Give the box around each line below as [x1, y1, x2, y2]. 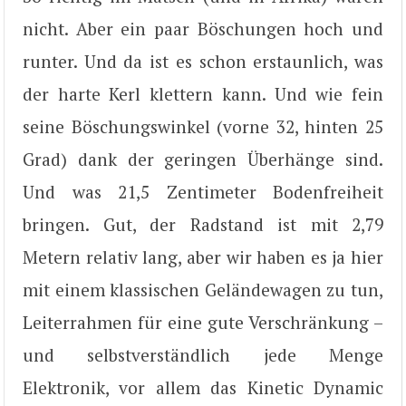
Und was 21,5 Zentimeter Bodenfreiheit [23, 179, 383, 203]
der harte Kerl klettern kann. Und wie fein [23, 82, 383, 105]
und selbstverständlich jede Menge [23, 343, 383, 366]
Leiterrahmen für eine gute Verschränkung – [23, 310, 383, 333]
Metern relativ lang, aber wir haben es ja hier [23, 245, 383, 268]
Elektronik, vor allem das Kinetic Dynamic [23, 375, 383, 399]
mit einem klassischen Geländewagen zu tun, [23, 277, 383, 301]
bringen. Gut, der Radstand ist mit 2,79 [23, 212, 383, 236]
